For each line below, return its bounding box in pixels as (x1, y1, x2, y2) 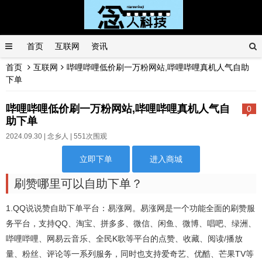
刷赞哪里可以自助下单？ (14, 177, 143, 190)
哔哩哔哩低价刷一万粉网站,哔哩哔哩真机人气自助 (67, 63, 249, 72)
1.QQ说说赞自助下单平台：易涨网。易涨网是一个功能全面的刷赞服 (6, 204, 255, 213)
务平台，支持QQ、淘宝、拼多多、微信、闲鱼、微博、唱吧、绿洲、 (6, 219, 256, 228)
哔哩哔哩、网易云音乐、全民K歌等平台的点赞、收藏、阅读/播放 (6, 234, 243, 243)
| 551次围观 (68, 132, 107, 140)
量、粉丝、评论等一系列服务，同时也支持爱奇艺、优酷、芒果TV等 (6, 249, 254, 258)
